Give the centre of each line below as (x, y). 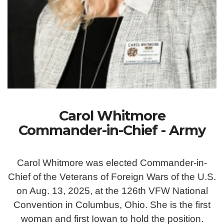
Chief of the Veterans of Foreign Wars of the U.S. (112, 177)
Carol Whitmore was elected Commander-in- (112, 163)
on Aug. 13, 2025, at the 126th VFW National (112, 191)
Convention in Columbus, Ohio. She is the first (112, 205)
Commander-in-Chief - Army (112, 130)
